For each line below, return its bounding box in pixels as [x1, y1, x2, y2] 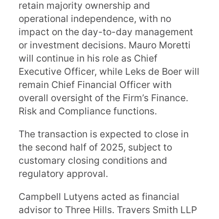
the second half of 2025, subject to [19, 141, 172, 153]
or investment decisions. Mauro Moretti [19, 39, 191, 51]
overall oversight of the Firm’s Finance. [19, 92, 188, 104]
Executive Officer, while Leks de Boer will [19, 66, 199, 77]
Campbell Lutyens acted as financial [19, 191, 179, 202]
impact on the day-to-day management [19, 26, 193, 38]
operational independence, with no [19, 13, 171, 24]
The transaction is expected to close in [19, 128, 189, 140]
